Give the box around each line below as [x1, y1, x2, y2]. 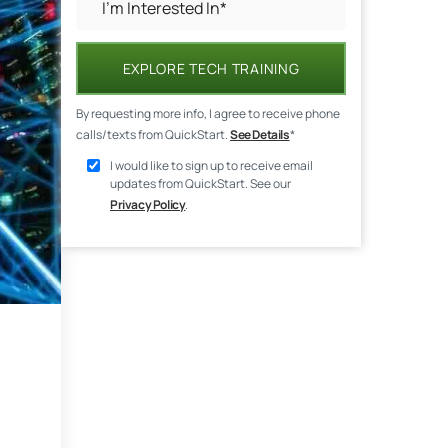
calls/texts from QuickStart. [76, 125, 230, 143]
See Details [230, 125, 290, 143]
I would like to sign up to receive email [110, 156, 313, 174]
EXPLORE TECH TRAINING [122, 58, 300, 78]
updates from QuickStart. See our [110, 174, 291, 192]
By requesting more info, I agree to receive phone [76, 104, 340, 122]
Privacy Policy [110, 195, 186, 213]
